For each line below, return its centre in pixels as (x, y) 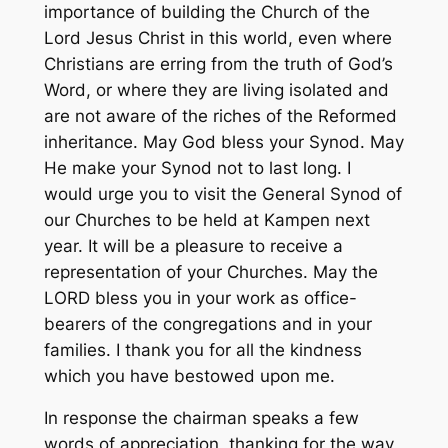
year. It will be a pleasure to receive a (193, 245)
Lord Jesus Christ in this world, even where (217, 37)
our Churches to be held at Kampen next (206, 219)
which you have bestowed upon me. (189, 375)
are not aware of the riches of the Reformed (220, 115)
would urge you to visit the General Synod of (222, 193)
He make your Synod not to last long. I (197, 167)
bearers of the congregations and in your (207, 323)
